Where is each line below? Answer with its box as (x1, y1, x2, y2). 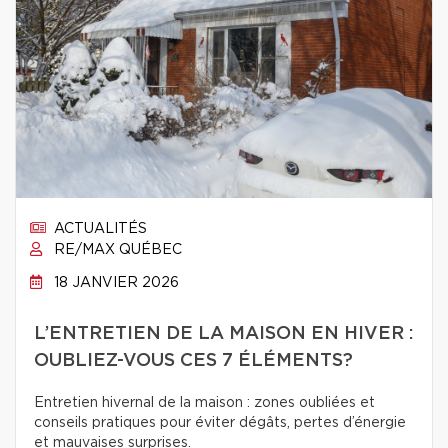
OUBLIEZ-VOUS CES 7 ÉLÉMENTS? (34, 352, 353, 370)
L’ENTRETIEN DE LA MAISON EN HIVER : (34, 325, 413, 343)
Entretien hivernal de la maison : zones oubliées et (34, 396, 375, 410)
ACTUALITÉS (50, 222, 147, 236)
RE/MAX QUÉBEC (50, 243, 182, 257)
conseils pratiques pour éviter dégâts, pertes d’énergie (34, 416, 406, 430)
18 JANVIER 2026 (50, 276, 179, 290)
